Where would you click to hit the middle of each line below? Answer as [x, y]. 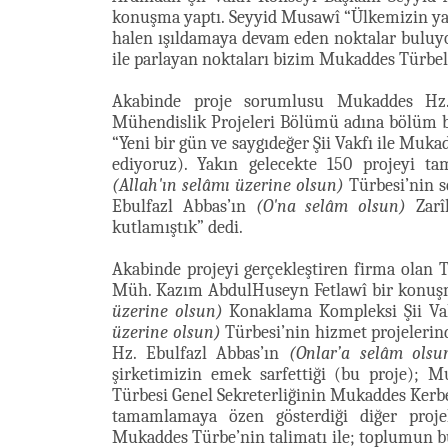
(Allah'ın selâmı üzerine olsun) [228, 185]
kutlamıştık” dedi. [177, 227]
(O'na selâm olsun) [331, 206]
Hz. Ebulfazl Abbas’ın [200, 353]
